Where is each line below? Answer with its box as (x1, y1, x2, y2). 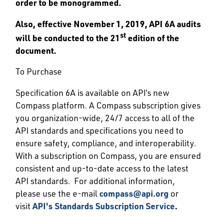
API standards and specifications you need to (15, 125, 184, 136)
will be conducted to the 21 (15, 32, 120, 43)
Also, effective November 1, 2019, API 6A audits (15, 18, 201, 30)
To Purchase (15, 66, 62, 77)
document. (15, 45, 56, 56)
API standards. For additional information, (15, 175, 175, 186)
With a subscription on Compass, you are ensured (15, 150, 201, 161)
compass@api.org (99, 188, 169, 199)
